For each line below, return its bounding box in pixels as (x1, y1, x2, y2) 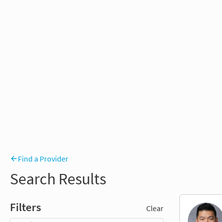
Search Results (10, 169, 106, 189)
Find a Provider (18, 154, 68, 164)
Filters (10, 200, 41, 215)
